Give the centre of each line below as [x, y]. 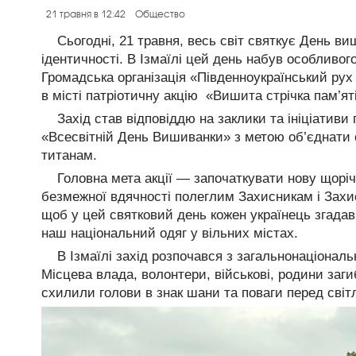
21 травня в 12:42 [86, 14]
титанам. [69, 155]
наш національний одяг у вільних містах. [170, 233]
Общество [160, 14]
